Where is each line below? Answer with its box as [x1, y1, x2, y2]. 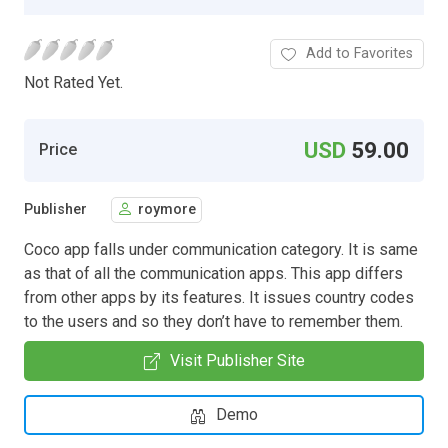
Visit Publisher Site [169, 350, 305, 370]
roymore [138, 201, 196, 219]
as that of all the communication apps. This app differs [24, 263, 403, 283]
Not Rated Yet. [24, 72, 123, 92]
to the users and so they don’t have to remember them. [24, 311, 403, 331]
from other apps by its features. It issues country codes [24, 287, 414, 307]
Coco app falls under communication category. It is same [24, 239, 418, 259]
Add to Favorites [306, 44, 413, 62]
